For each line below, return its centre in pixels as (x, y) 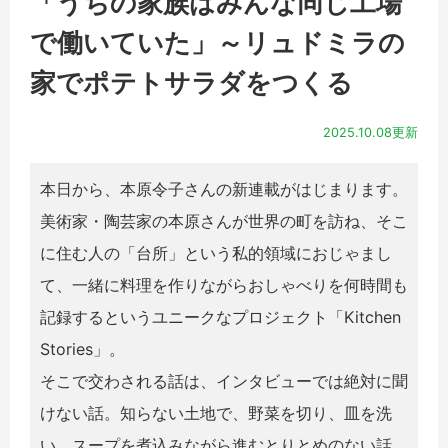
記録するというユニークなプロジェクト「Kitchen (220, 317)
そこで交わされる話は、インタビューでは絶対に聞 (224, 381)
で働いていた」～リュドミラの (217, 43)
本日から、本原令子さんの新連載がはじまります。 (224, 189)
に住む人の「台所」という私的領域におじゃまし (216, 253)
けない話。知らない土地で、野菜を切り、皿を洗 (216, 413)
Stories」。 (82, 349)
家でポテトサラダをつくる (191, 83)
